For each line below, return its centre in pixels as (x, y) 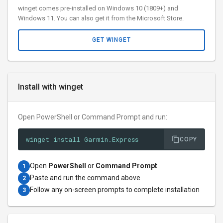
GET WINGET (111, 40)
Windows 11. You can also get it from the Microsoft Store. (101, 18)
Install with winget (51, 87)
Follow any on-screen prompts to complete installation (115, 190)
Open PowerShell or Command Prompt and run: (93, 117)
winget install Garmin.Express (82, 139)
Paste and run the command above (85, 178)
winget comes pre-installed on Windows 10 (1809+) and (98, 8)
